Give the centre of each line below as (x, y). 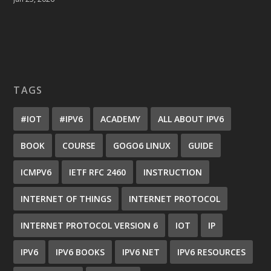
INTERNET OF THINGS (66, 198)
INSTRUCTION (173, 172)
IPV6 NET (141, 252)
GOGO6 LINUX (142, 145)
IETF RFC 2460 (98, 172)
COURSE (79, 145)
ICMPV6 (36, 172)
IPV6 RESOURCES (212, 252)
